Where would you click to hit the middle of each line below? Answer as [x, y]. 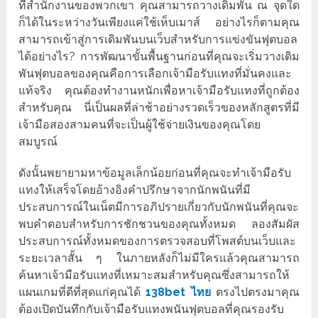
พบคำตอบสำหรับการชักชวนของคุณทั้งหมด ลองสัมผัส [159, 224]
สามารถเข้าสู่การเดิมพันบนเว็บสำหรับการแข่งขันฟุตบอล [158, 40]
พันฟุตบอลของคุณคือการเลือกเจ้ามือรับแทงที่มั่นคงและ [155, 74]
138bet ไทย [178, 292]
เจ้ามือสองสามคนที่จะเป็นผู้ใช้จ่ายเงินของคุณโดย [140, 125]
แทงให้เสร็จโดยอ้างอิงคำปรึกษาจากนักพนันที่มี [135, 190]
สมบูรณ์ [38, 142]
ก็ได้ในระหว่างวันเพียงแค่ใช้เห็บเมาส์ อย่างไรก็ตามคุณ [159, 23]
